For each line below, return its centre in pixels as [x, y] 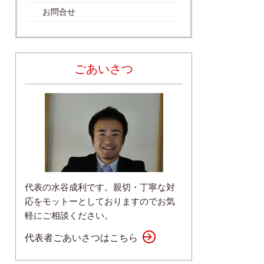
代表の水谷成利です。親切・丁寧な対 [100, 187]
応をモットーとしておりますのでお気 [100, 201]
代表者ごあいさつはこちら [81, 237]
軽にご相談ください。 [69, 215]
